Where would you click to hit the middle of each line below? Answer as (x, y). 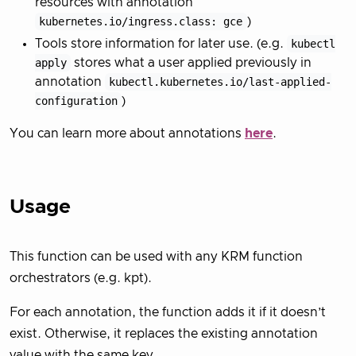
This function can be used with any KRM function (156, 256)
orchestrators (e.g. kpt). (81, 278)
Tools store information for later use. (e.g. (161, 44)
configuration (76, 101)
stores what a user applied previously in (192, 63)
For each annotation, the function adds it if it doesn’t (168, 312)
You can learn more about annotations (127, 134)
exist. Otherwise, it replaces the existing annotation (164, 333)
